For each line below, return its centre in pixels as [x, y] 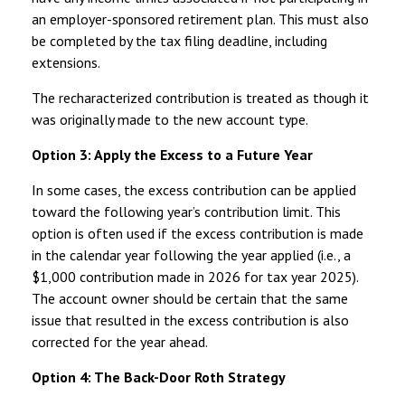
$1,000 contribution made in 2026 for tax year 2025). [195, 276]
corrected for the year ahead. [120, 341]
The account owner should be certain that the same [190, 298]
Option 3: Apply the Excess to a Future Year [172, 154]
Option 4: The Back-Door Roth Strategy [159, 377]
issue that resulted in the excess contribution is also [190, 320]
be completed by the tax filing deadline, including [179, 40]
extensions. [66, 62]
